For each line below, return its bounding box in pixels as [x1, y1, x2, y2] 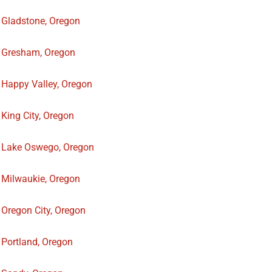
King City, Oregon [1, 110, 74, 122]
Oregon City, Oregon [1, 205, 86, 217]
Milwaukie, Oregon [1, 173, 80, 185]
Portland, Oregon [1, 236, 73, 248]
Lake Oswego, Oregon [1, 141, 94, 154]
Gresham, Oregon [1, 47, 75, 59]
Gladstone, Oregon [1, 15, 80, 27]
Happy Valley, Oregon [1, 78, 92, 90]
